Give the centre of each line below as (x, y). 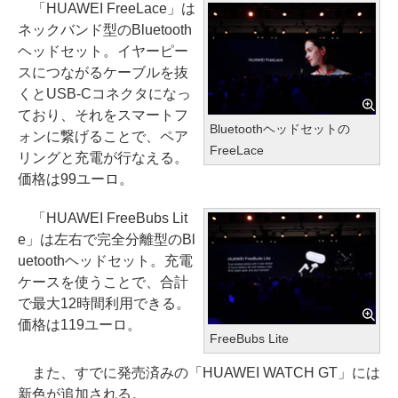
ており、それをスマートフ (103, 115)
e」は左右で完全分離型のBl (107, 239)
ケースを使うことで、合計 (103, 282)
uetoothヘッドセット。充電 (105, 260)
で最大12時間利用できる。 (104, 303)
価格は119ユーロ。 (80, 324)
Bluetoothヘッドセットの (280, 129)
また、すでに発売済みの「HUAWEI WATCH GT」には (199, 373)
